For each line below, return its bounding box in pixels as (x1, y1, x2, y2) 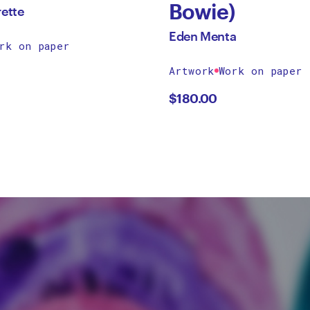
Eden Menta (169, 28, 237, 44)
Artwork (169, 64, 215, 77)
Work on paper (218, 64, 302, 77)
